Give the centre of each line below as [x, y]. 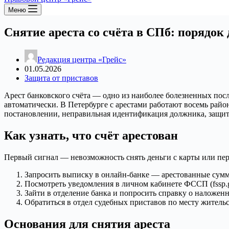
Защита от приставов [61, 78]
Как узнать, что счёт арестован [91, 135]
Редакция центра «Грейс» [82, 59]
